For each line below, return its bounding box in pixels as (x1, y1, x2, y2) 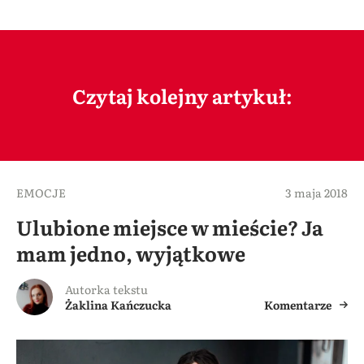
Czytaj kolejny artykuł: (71, 80, 292, 110)
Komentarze (264, 296, 331, 313)
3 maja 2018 (285, 184, 348, 201)
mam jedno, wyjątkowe (16, 237, 245, 268)
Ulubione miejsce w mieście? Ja (16, 211, 323, 242)
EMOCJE (16, 184, 66, 201)
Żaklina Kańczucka (65, 296, 171, 313)
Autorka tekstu (65, 280, 148, 297)
